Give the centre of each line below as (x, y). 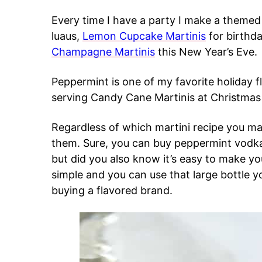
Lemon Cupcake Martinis (144, 36)
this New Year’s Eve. (206, 52)
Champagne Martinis (103, 52)
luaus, (67, 36)
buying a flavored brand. (112, 190)
